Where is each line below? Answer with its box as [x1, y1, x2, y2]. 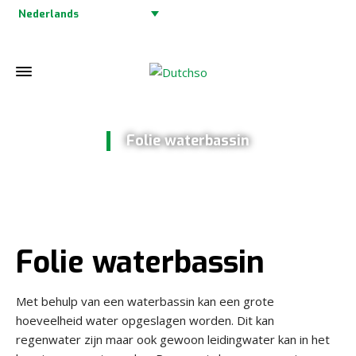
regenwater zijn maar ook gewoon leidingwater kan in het [16, 331, 330, 347]
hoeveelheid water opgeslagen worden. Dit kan [16, 311, 274, 328]
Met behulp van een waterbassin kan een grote [16, 292, 274, 309]
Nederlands [18, 6, 79, 21]
